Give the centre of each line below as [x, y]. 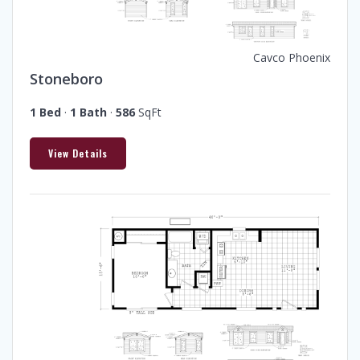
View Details [78, 153]
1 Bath [88, 112]
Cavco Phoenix [292, 57]
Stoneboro [66, 78]
